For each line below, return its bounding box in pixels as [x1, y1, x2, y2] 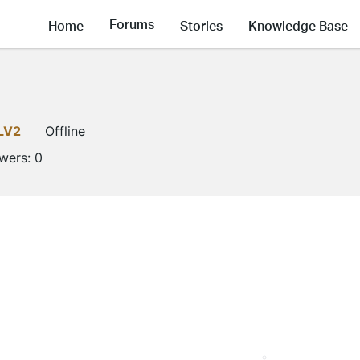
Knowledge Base [248, 16, 348, 34]
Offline [45, 123, 85, 139]
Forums [109, 15, 154, 33]
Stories [180, 16, 223, 34]
